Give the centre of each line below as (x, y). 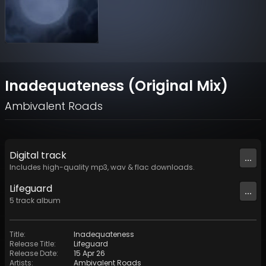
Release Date (33, 254)
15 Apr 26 (89, 254)
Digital (25, 156)
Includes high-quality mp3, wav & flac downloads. (102, 167)
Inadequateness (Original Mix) (116, 86)
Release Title (32, 244)
